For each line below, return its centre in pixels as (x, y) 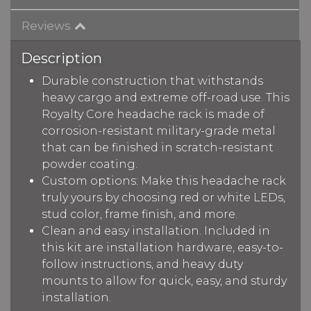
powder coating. (90, 164)
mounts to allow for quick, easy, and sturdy (164, 280)
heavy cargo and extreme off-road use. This (166, 97)
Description (61, 58)
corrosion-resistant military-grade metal (159, 131)
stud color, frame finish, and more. (140, 214)
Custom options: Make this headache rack (164, 180)
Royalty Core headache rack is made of (153, 114)
